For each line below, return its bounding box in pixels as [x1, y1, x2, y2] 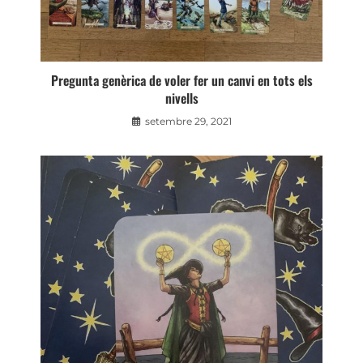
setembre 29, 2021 [144, 115, 232, 127]
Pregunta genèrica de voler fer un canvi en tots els [50, 70, 313, 90]
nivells [164, 88, 199, 108]
